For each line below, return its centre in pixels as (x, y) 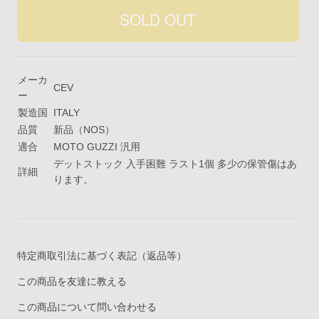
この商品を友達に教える (72, 282)
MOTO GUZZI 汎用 (97, 147)
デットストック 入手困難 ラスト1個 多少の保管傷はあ (176, 164)
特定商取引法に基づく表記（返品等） (102, 256)
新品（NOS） (84, 130)
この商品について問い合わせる (87, 307)
